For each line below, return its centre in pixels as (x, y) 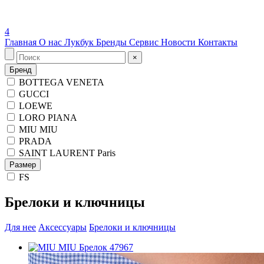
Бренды (113, 42)
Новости (179, 42)
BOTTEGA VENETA (62, 82)
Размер (23, 165)
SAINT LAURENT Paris (67, 153)
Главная (22, 42)
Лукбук (80, 42)
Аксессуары (62, 227)
